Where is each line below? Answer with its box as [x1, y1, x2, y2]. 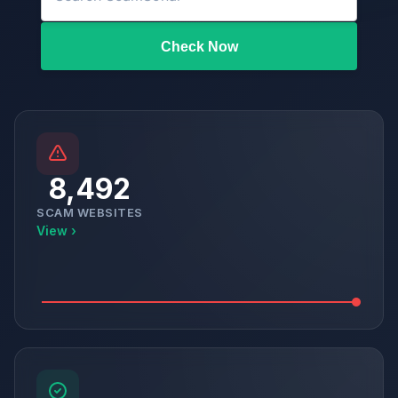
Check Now [207, 38, 238, 54]
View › [36, 222, 76, 238]
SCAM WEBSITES [36, 204, 143, 219]
